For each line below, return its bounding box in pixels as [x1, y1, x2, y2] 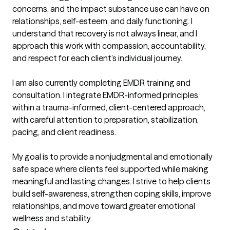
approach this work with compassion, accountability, [12, 41, 206, 51]
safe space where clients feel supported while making [12, 164, 208, 175]
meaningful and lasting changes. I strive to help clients [12, 176, 210, 187]
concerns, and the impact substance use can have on [12, 4, 209, 14]
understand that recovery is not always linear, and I [12, 28, 197, 39]
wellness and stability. [12, 213, 92, 224]
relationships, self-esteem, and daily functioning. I [12, 16, 193, 27]
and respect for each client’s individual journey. [12, 53, 182, 64]
